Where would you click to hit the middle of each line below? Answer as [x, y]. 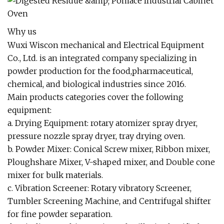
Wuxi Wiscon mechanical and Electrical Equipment [106, 45]
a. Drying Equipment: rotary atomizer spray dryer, [102, 123]
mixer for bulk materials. [55, 175]
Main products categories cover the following [95, 97]
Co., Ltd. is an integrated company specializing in [102, 58]
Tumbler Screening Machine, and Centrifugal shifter [109, 201]
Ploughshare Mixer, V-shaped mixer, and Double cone [111, 162]
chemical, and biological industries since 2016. [97, 84]
